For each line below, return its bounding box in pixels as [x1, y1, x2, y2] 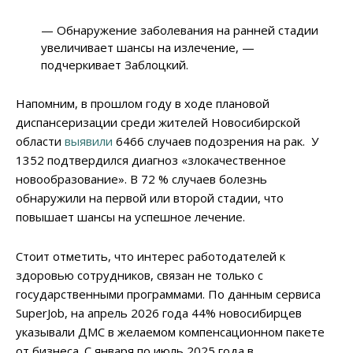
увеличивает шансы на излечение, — [41, 39, 255, 56]
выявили [61, 133, 113, 150]
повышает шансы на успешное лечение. [16, 209, 245, 225]
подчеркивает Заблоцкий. [41, 57, 189, 73]
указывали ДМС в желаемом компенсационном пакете [16, 324, 325, 340]
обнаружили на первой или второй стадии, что [16, 190, 284, 206]
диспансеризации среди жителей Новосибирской [16, 114, 300, 131]
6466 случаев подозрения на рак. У [113, 133, 318, 150]
